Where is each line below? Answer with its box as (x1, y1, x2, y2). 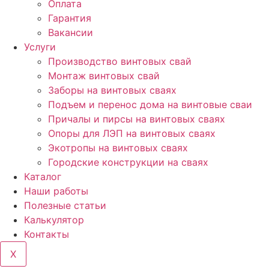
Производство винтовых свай (48, 55, 192, 67)
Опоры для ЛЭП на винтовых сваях (48, 127, 216, 139)
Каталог (24, 171, 61, 183)
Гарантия (48, 12, 91, 24)
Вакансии (48, 26, 93, 38)
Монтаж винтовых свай (48, 70, 160, 82)
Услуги (24, 41, 56, 53)
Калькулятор (24, 214, 84, 226)
